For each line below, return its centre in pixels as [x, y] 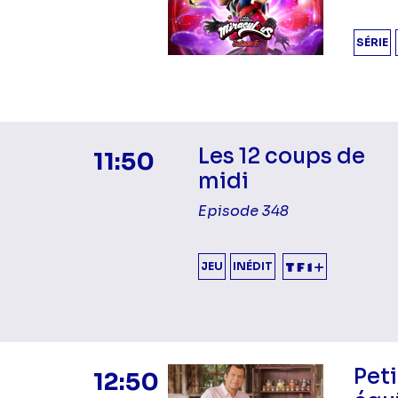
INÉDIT [252, 267]
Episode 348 [243, 211]
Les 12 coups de [281, 157]
